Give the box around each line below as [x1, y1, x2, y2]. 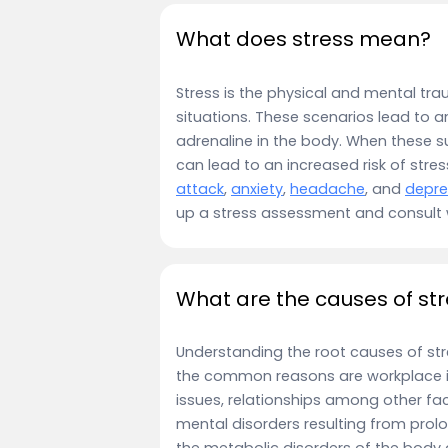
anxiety [231, 178, 283, 199]
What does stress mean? [176, 25, 431, 54]
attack [176, 178, 224, 199]
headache [290, 178, 365, 199]
